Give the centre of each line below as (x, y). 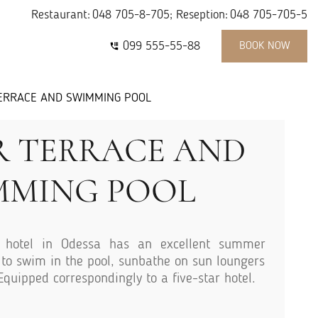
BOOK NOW (264, 46)
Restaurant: (61, 15)
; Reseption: (199, 15)
